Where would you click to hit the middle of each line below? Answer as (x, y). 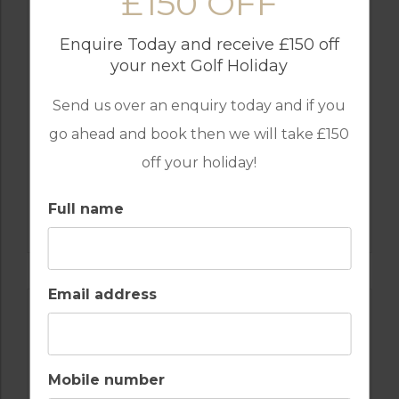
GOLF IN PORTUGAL (199, 199)
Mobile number (106, 380)
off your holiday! (199, 163)
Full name (85, 209)
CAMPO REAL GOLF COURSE (199, 217)
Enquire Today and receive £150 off (199, 45)
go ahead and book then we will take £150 (199, 134)
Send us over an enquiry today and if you (199, 106)
